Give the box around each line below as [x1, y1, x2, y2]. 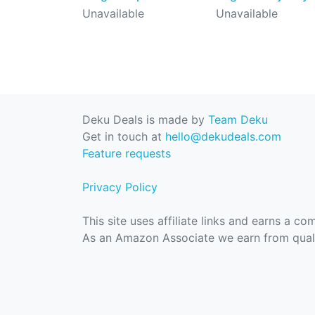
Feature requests [82, 146, 171, 160]
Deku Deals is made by [82, 112, 208, 127]
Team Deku [208, 112, 268, 127]
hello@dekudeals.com [165, 129, 281, 143]
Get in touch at [82, 129, 165, 143]
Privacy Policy [82, 180, 157, 194]
